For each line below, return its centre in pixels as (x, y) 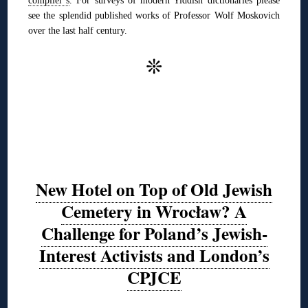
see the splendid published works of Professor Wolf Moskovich (154, 15)
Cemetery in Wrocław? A (154, 212)
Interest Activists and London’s (154, 256)
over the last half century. (78, 30)
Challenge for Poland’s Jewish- (154, 234)
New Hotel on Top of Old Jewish (154, 190)
